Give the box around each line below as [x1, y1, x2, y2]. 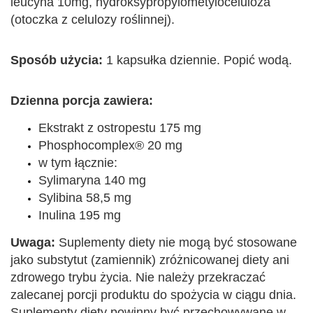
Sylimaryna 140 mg [38, 173, 146, 188]
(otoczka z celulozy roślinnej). [10, 13, 175, 27]
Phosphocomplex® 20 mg [38, 138, 182, 153]
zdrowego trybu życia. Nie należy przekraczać [10, 270, 265, 285]
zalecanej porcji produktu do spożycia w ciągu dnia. [10, 288, 296, 303]
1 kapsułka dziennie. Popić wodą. [103, 53, 292, 68]
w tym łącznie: [38, 156, 117, 170]
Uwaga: [10, 235, 55, 250]
